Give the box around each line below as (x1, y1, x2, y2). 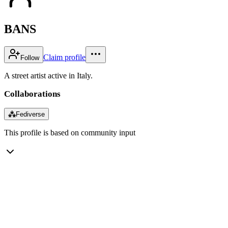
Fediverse (16, 110, 45, 118)
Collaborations (4, 89, 61, 99)
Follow (20, 53, 39, 62)
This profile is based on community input (4, 128, 135, 137)
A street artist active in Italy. (4, 71, 93, 80)
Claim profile (43, 52, 85, 62)
